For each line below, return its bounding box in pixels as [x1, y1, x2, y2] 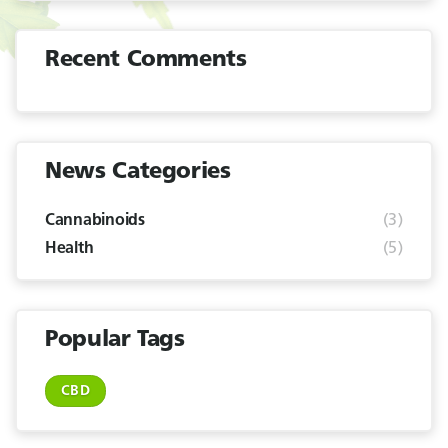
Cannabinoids [45, 213, 145, 229]
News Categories [45, 161, 231, 184]
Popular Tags [45, 329, 185, 352]
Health [45, 241, 94, 257]
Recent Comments [45, 49, 247, 72]
